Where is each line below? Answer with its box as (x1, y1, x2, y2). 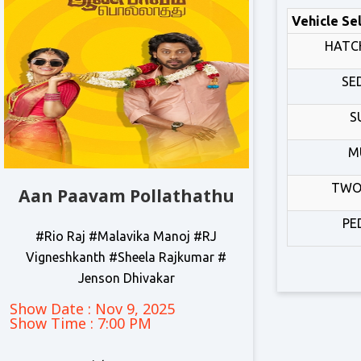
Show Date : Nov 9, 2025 (10, 299, 175, 318)
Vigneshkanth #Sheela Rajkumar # (26, 250, 227, 264)
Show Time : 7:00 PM (10, 313, 151, 333)
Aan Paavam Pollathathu (18, 185, 234, 207)
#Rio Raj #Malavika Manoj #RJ (35, 229, 218, 243)
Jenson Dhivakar (77, 271, 175, 285)
